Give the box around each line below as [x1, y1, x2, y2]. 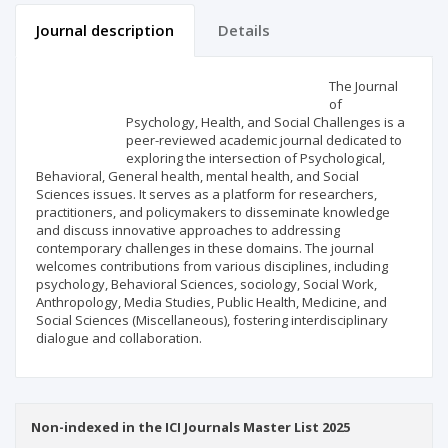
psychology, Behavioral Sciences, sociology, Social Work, [36, 275, 377, 294]
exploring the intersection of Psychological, [126, 149, 385, 168]
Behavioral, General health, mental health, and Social [36, 167, 359, 186]
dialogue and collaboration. [36, 329, 202, 348]
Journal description [36, 20, 174, 41]
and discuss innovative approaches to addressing [36, 221, 340, 240]
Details [218, 20, 270, 41]
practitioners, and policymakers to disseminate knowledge [36, 203, 390, 222]
